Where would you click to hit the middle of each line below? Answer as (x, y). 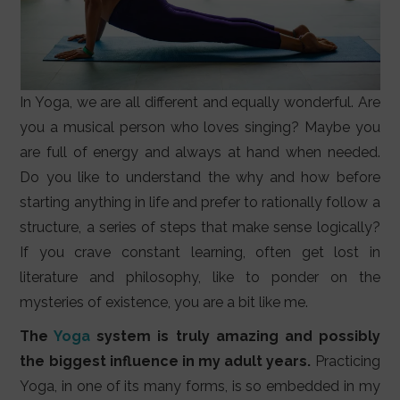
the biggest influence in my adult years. (166, 362)
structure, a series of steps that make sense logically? (200, 228)
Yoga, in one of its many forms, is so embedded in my (200, 387)
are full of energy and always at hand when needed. (200, 153)
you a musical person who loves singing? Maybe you (200, 128)
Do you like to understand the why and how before (200, 178)
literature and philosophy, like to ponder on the (200, 278)
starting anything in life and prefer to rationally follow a (200, 203)
